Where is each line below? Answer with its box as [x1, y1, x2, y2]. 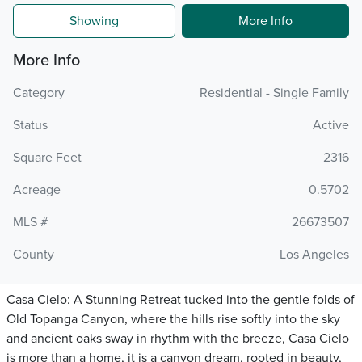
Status [13, 117, 48, 133]
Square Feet [13, 149, 82, 166]
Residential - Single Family [200, 85, 349, 101]
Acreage [13, 182, 61, 198]
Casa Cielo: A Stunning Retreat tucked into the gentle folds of [6, 292, 355, 308]
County [13, 246, 54, 263]
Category [13, 85, 65, 101]
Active [313, 117, 349, 133]
